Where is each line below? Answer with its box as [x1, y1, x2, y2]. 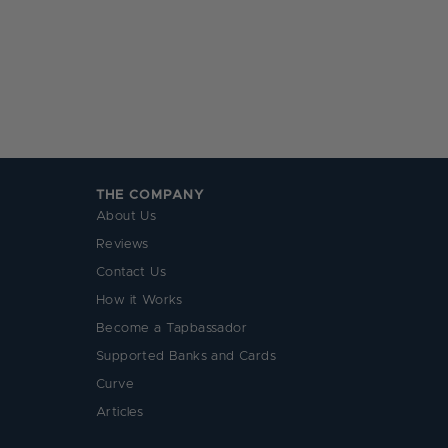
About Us [96, 209, 157, 223]
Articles [96, 405, 144, 419]
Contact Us [96, 265, 166, 279]
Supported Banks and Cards [96, 349, 276, 363]
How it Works [96, 293, 183, 307]
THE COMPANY [96, 188, 204, 202]
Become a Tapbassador [96, 321, 247, 335]
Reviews [96, 237, 149, 251]
